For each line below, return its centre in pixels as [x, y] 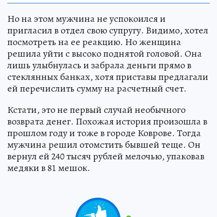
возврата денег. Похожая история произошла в [107, 121]
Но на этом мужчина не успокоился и [86, 18]
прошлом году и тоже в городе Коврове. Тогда [104, 133]
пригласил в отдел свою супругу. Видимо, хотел [108, 30]
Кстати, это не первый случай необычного [96, 109]
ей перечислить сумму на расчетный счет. [97, 88]
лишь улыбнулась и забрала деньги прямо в [99, 65]
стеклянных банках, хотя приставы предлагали [108, 77]
